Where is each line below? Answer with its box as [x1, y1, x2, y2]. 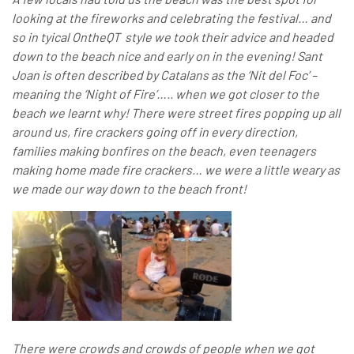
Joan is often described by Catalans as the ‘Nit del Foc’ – [12, 67, 317, 83]
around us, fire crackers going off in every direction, [12, 124, 298, 140]
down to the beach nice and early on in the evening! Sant [12, 48, 322, 64]
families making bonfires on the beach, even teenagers [12, 143, 316, 159]
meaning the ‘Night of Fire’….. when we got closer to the [12, 86, 319, 102]
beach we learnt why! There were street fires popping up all [12, 105, 341, 121]
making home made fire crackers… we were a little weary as [12, 162, 340, 178]
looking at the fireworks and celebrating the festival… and [12, 10, 331, 26]
